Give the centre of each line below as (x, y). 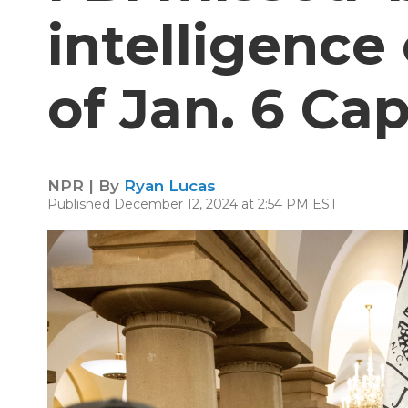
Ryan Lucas (170, 186)
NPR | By (86, 186)
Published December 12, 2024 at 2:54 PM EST (192, 204)
